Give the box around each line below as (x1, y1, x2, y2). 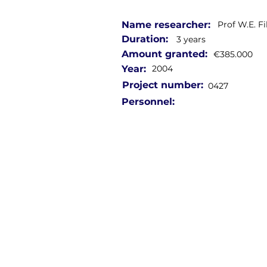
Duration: (122, 33, 168, 45)
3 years (176, 34, 206, 45)
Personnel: (122, 96, 175, 107)
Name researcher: (122, 19, 210, 30)
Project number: (122, 79, 203, 91)
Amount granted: (122, 48, 207, 60)
